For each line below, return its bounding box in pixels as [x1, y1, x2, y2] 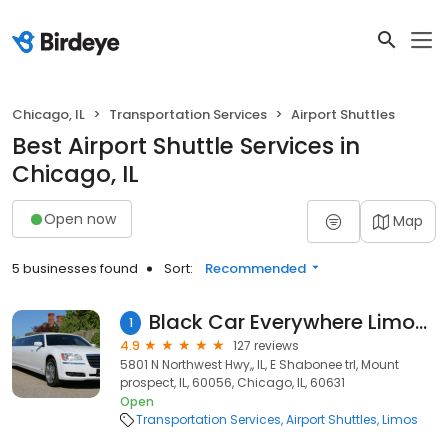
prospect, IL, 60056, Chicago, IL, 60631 [120, 374, 345, 391]
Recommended [205, 259, 306, 278]
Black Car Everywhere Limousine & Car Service [415, 308, 427, 336]
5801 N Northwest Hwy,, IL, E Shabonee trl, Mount [120, 356, 399, 373]
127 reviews [233, 337, 299, 354]
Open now [44, 208, 116, 229]
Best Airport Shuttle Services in [12, 130, 360, 162]
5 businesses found [12, 259, 138, 278]
